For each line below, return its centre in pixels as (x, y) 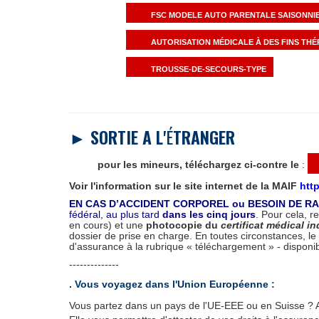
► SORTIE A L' (117, 137)
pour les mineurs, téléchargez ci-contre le (198, 165)
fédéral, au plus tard (116, 215)
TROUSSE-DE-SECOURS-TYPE (209, 69)
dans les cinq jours (209, 215)
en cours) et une (108, 225)
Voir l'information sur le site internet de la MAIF (184, 186)
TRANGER (204, 137)
